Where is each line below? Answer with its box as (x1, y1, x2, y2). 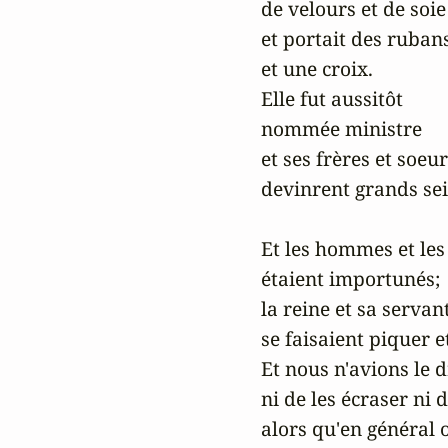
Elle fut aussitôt (255, 85, 408, 113)
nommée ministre (255, 115, 422, 143)
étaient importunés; (255, 265, 440, 293)
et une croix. (255, 55, 373, 83)
